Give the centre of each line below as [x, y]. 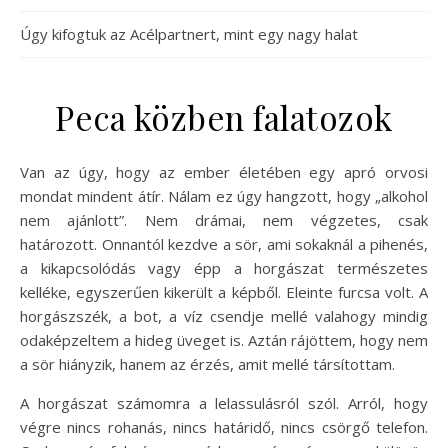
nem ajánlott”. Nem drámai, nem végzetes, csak [224, 220]
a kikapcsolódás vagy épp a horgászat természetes [224, 268]
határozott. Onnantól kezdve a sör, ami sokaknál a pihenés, [224, 244]
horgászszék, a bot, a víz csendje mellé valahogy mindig [224, 316]
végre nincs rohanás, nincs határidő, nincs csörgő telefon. [224, 427]
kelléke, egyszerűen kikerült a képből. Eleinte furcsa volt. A [224, 292]
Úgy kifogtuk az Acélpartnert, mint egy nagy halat [189, 34]
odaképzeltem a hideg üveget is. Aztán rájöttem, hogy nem [224, 340]
